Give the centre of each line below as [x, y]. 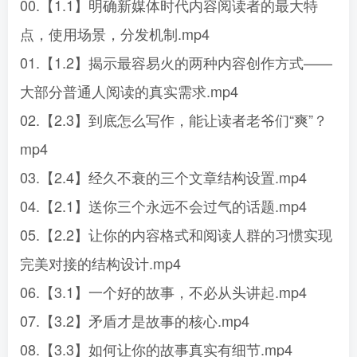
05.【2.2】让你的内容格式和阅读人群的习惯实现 [176, 234]
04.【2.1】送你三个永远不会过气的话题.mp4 [163, 206]
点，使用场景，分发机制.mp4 [115, 33]
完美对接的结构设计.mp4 [100, 263]
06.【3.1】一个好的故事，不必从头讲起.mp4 [163, 292]
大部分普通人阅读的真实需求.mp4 [129, 91]
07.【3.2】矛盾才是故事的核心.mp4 [135, 320]
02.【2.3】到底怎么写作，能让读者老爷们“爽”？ [174, 120]
